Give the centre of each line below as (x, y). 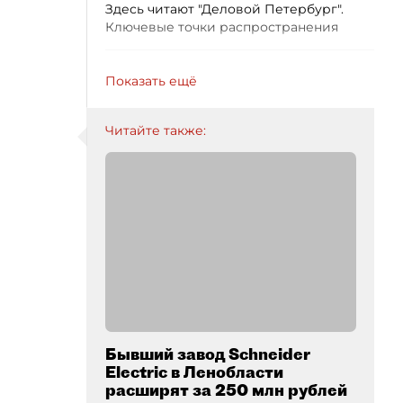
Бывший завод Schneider (208, 354)
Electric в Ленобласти (194, 372)
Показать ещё (151, 81)
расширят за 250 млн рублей (226, 390)
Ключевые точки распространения (222, 27)
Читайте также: (156, 130)
